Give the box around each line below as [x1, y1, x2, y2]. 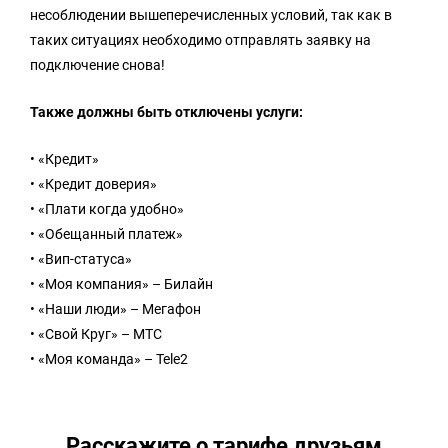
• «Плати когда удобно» [30, 200, 184, 217]
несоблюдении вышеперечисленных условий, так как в [30, 6, 392, 23]
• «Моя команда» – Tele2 [30, 350, 188, 367]
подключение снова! [30, 56, 165, 73]
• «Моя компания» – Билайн [30, 275, 213, 292]
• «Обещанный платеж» [30, 225, 183, 242]
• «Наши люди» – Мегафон [30, 300, 201, 317]
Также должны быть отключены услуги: [30, 103, 303, 120]
